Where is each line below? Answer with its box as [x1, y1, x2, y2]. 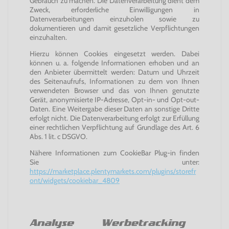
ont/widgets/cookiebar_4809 [30, 176, 120, 185]
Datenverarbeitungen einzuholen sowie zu [30, 14, 199, 24]
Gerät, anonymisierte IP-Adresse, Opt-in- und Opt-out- [30, 95, 199, 104]
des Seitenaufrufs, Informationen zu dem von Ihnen [30, 77, 199, 86]
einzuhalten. [30, 33, 67, 42]
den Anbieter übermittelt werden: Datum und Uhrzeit [30, 67, 199, 77]
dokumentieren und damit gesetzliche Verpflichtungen [30, 24, 199, 33]
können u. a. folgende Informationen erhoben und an [30, 58, 199, 67]
